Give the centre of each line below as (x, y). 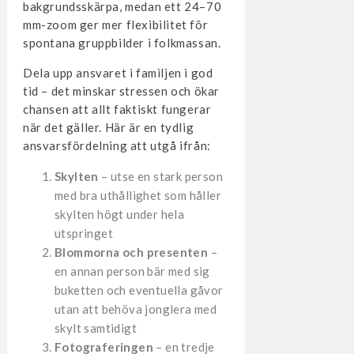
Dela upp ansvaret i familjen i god (118, 73)
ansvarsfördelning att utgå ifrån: (117, 145)
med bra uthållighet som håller (137, 195)
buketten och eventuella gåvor (139, 290)
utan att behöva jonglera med (136, 309)
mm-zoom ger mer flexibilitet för (115, 24)
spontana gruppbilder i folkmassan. (122, 43)
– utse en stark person (160, 176)
